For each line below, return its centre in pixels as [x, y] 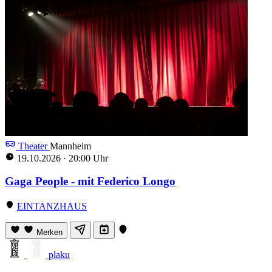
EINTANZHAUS [52, 206]
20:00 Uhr [87, 158]
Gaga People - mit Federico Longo [90, 182]
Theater [33, 146]
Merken [49, 232]
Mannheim [70, 146]
